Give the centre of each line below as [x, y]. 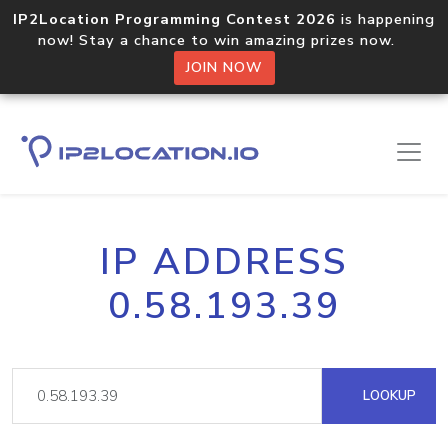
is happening [385, 19]
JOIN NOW [224, 67]
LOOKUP [387, 395]
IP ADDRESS [224, 262]
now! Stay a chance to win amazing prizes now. [224, 40]
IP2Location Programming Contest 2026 [174, 19]
